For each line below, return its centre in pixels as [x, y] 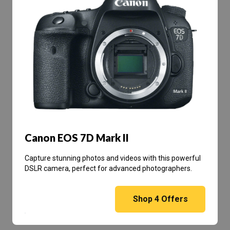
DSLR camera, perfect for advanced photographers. [108, 169]
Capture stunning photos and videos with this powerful [113, 158]
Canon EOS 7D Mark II [77, 138]
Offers [173, 199]
